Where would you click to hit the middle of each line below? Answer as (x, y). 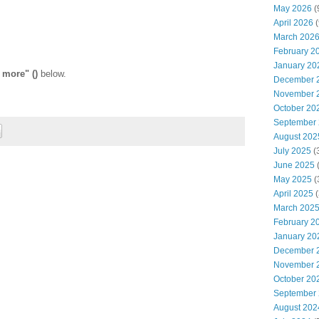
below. (52, 73)
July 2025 (292, 151)
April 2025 (293, 193)
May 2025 (293, 179)
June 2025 (294, 165)
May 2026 (293, 8)
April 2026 (293, 22)
